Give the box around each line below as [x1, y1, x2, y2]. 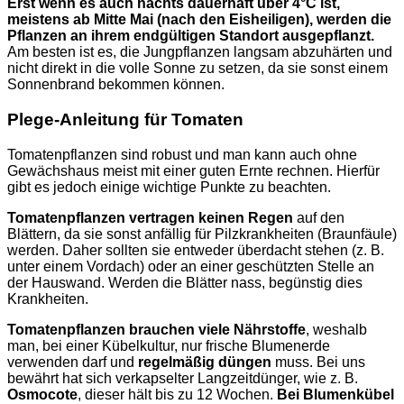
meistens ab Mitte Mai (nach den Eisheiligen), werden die [7, 12, 391, 28]
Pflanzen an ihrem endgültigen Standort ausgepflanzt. [7, 28, 374, 44]
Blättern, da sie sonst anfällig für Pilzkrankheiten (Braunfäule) [7, 225, 397, 242]
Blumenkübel [303, 386, 394, 402]
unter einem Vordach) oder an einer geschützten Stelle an [7, 258, 374, 274]
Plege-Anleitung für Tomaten [7, 110, 243, 130]
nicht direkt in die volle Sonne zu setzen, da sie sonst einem [7, 60, 388, 77]
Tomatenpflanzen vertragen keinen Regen [7, 209, 293, 225]
